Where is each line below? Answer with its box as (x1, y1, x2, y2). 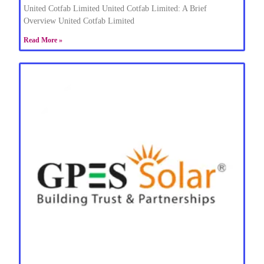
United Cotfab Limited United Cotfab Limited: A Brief (24, 4, 207, 14)
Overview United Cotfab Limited (24, 16, 135, 26)
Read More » (24, 36, 63, 45)
